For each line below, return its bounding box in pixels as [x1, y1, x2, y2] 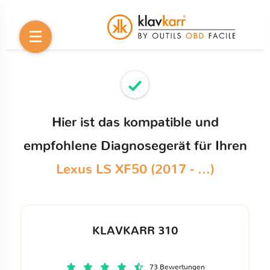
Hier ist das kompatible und [51, 116, 219, 129]
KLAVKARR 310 [92, 225, 178, 237]
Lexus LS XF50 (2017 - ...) [55, 163, 215, 176]
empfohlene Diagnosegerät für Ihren [23, 139, 247, 152]
